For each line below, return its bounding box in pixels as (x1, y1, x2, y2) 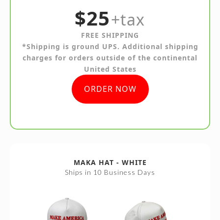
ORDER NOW (83, 83, 137, 94)
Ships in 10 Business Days (65, 167, 155, 176)
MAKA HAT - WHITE (73, 157, 147, 167)
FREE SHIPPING (81, 30, 139, 40)
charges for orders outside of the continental (23, 53, 197, 62)
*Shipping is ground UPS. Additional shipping (22, 41, 198, 51)
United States (83, 64, 137, 74)
